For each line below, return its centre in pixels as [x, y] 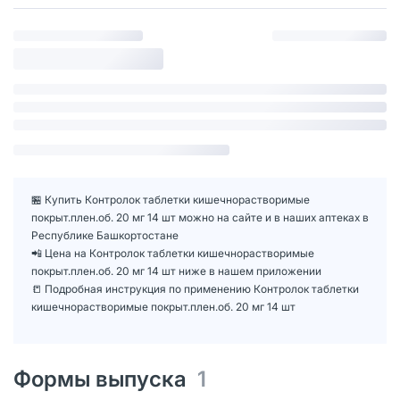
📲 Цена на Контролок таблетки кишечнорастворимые [173, 253]
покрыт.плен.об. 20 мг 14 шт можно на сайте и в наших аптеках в [200, 217]
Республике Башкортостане [105, 235]
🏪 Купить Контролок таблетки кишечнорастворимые [171, 199]
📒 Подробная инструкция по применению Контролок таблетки [195, 288]
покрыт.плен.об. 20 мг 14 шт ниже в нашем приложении [176, 271]
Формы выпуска [105, 379]
